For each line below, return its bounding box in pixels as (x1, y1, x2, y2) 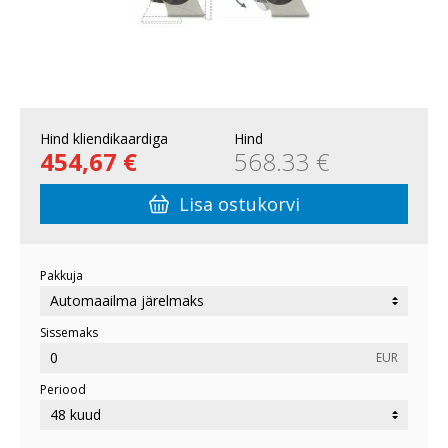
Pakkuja (40, 267, 83, 285)
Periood (40, 381, 86, 399)
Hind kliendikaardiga (40, 129, 168, 149)
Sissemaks (40, 324, 98, 342)
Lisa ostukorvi (178, 192, 300, 217)
